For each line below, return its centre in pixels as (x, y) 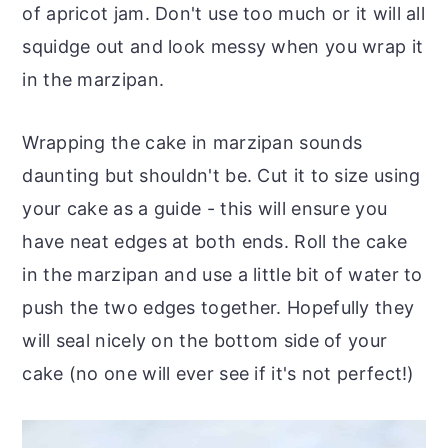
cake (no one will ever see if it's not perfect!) (218, 373)
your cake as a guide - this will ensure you (205, 208)
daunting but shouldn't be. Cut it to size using (221, 175)
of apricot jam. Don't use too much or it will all (224, 13)
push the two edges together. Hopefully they (218, 307)
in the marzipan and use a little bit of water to (222, 274)
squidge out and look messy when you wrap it (223, 46)
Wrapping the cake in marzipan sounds (192, 142)
